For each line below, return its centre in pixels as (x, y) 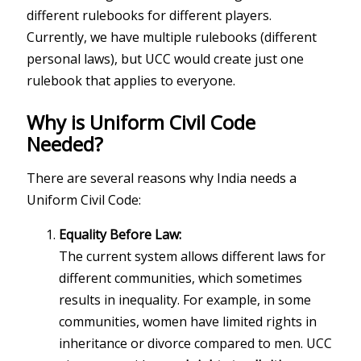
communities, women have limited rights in (188, 321)
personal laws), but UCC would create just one (166, 58)
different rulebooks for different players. (149, 15)
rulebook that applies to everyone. (131, 80)
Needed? (65, 143)
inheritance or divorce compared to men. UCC (196, 343)
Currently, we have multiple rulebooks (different (172, 37)
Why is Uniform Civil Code (141, 122)
